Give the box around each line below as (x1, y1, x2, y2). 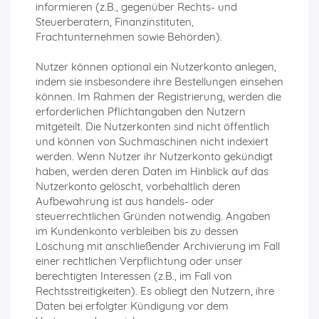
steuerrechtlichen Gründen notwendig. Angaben (36, 209, 271, 224)
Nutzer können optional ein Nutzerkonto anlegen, (36, 60, 276, 74)
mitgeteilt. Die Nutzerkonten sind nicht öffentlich (36, 120, 270, 134)
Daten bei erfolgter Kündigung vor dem (36, 299, 229, 313)
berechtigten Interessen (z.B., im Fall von (36, 269, 232, 283)
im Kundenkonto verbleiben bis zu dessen (36, 224, 239, 239)
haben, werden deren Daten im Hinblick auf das (36, 164, 268, 179)
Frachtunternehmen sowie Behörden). (36, 30, 222, 44)
